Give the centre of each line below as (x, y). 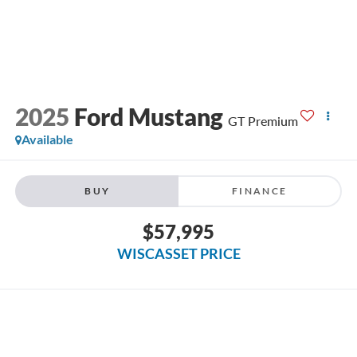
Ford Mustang (148, 116)
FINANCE (259, 191)
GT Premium (263, 120)
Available (47, 139)
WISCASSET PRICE (178, 254)
